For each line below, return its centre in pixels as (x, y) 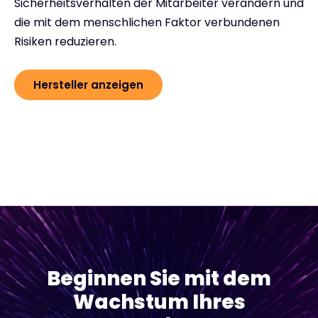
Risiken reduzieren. (65, 41)
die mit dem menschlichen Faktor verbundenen (147, 22)
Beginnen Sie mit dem (159, 278)
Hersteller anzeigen (88, 84)
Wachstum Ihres (159, 302)
